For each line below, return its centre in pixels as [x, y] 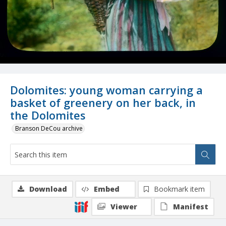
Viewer [124, 207]
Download [48, 189]
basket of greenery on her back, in [103, 103]
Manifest [191, 207]
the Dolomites [48, 116]
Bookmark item [179, 189]
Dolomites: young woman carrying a [106, 90]
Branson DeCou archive [49, 129]
